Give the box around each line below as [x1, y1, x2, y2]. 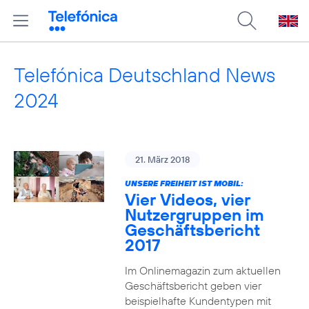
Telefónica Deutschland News [14, 62, 275, 88]
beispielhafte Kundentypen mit [124, 294, 271, 308]
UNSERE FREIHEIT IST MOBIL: [124, 178, 243, 188]
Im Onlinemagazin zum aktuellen [124, 263, 281, 277]
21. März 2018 [134, 154, 190, 165]
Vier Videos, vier [124, 189, 250, 210]
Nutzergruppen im [124, 204, 264, 225]
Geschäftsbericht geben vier [124, 279, 261, 292]
